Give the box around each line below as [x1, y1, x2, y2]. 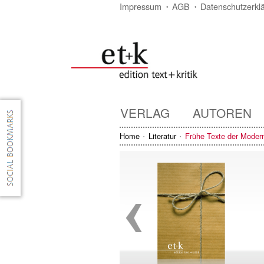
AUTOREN [193, 103, 252, 121]
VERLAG [120, 103, 170, 121]
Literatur [148, 130, 176, 141]
